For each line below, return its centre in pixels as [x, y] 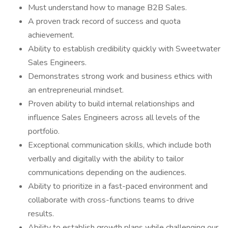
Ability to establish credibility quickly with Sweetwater [124, 49]
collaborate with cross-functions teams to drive [111, 200]
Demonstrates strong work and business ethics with [120, 76]
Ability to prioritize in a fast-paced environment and [118, 186]
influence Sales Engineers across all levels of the [114, 118]
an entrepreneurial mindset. [76, 90]
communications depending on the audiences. [107, 173]
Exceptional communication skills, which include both [120, 145]
